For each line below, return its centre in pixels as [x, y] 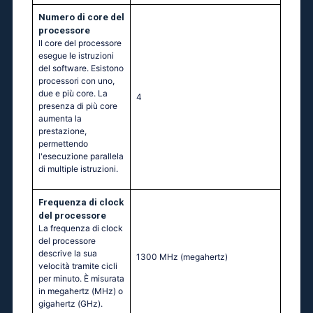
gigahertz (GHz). [71, 304]
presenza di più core [78, 106]
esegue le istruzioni [76, 56]
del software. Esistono [81, 68]
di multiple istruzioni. [78, 169]
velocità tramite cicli [78, 266]
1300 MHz [158, 257]
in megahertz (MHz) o [81, 291]
